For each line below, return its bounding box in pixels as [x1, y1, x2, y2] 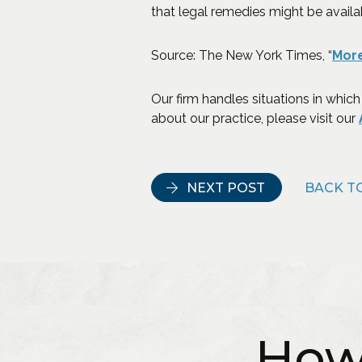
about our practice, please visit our [151, 111, 359, 126]
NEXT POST [187, 180, 265, 196]
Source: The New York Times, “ [151, 48, 332, 63]
